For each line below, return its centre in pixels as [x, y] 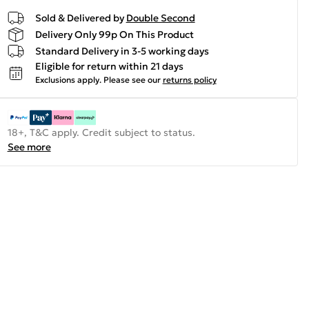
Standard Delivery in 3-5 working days [122, 51]
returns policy [189, 80]
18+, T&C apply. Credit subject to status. [101, 132]
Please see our [132, 80]
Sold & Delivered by [79, 18]
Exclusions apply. [68, 80]
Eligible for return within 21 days [109, 66]
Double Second [160, 18]
